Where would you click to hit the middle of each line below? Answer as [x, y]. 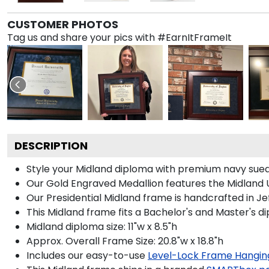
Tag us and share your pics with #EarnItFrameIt [119, 37]
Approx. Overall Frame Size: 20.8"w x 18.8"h [125, 241]
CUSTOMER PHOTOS [63, 24]
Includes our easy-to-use [86, 255]
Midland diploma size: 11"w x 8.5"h [102, 226]
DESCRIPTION [51, 145]
